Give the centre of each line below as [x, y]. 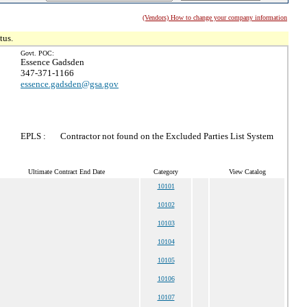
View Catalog [247, 172]
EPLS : [33, 136]
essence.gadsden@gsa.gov [70, 84]
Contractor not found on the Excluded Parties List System [167, 136]
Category [166, 172]
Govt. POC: [37, 53]
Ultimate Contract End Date [66, 172]
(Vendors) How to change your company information [215, 17]
